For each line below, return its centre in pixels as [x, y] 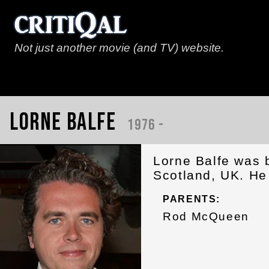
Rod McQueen [206, 217]
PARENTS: [192, 199]
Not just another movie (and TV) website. [119, 48]
